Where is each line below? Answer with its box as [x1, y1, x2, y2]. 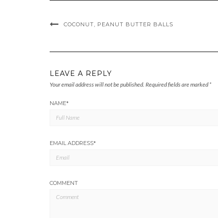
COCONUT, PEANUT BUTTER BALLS [64, 20, 173, 28]
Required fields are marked [145, 80, 209, 88]
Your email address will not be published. [50, 80, 145, 88]
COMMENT [50, 179, 78, 186]
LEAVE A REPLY [50, 69, 112, 78]
